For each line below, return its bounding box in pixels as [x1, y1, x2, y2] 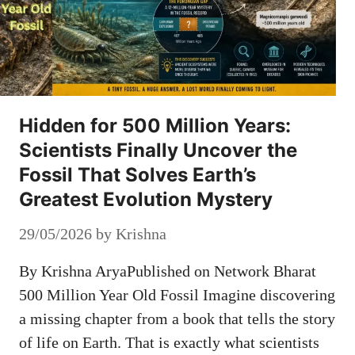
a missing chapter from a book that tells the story [19, 310, 335, 328]
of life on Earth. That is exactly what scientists [19, 334, 319, 352]
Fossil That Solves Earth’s [19, 163, 256, 187]
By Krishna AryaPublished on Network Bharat [19, 262, 316, 281]
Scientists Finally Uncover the [19, 139, 297, 162]
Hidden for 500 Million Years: [19, 114, 291, 138]
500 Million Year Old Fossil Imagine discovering [19, 286, 335, 304]
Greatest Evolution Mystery [19, 188, 273, 212]
